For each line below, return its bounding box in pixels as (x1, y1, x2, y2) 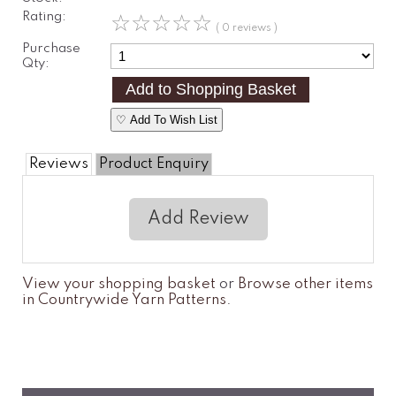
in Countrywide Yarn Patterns (22, 292, 226, 308)
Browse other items (238, 276, 373, 292)
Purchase (22, 41, 80, 56)
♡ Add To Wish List (115, 112, 217, 126)
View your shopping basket (22, 276, 216, 292)
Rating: (22, 9, 66, 24)
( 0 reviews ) (215, 22, 278, 34)
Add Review (147, 209, 249, 228)
